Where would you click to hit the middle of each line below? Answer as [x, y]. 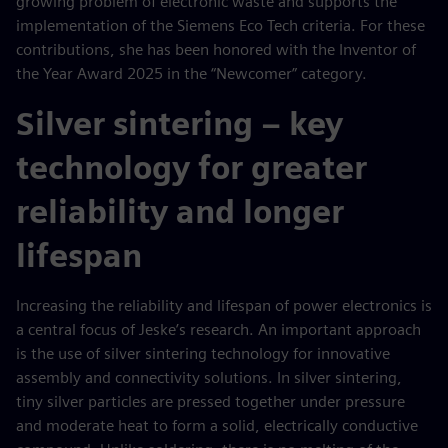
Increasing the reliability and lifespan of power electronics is [224, 305]
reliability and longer [180, 211]
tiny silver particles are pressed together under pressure [210, 401]
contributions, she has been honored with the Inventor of [216, 49]
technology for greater [191, 167]
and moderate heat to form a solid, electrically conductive [217, 425]
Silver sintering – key [179, 123]
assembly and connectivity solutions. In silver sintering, [209, 377]
